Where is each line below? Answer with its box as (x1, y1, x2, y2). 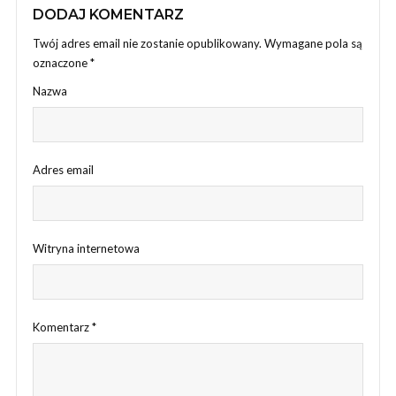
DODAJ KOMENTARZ (33, 5, 184, 23)
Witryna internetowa (33, 240, 140, 255)
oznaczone (33, 55, 90, 70)
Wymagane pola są (264, 35, 362, 50)
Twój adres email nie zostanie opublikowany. (33, 35, 262, 50)
